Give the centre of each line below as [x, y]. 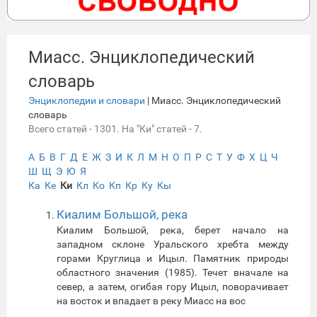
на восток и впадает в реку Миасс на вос [151, 300]
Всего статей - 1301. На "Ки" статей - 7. [115, 128]
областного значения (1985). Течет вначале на [173, 272]
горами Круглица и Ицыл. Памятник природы [173, 258]
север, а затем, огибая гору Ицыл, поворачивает [173, 286]
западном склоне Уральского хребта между [173, 244]
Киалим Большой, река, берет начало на [173, 230]
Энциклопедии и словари [87, 100]
